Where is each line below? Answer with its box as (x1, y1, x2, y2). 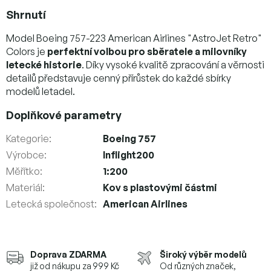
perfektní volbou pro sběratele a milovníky (47, 45, 247, 57)
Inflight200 (103, 148, 154, 161)
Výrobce (6, 148, 44, 161)
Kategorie (6, 132, 49, 145)
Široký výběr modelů (160, 249, 247, 260)
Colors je (6, 45, 47, 57)
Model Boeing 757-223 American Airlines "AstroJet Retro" (6, 31, 262, 44)
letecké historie (6, 58, 82, 71)
